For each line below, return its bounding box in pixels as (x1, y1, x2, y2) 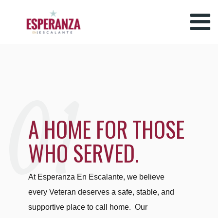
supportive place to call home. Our (28, 203, 148, 211)
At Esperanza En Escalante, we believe (28, 173, 165, 181)
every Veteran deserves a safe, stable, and (28, 188, 175, 196)
